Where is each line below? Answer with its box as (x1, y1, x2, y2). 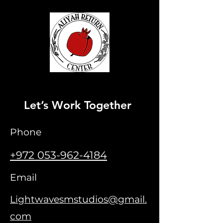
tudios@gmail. (78, 194, 147, 205)
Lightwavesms (10, 194, 78, 205)
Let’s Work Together (24, 98, 131, 112)
